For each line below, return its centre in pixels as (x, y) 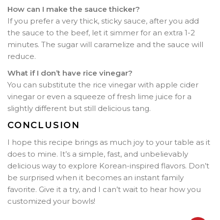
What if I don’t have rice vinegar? (70, 73)
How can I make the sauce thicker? (74, 9)
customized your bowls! (51, 201)
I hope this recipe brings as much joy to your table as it (109, 142)
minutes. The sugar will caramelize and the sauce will (105, 44)
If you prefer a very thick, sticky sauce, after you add (103, 21)
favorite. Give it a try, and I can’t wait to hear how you (104, 189)
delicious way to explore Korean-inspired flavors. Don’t (108, 165)
